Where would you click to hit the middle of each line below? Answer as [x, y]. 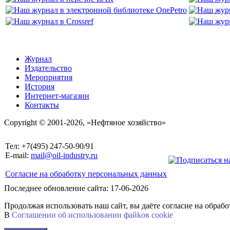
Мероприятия [49, 78]
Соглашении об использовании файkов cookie [92, 215]
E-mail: [18, 156]
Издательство [48, 68]
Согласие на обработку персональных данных [86, 174]
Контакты [42, 105]
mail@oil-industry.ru [64, 156]
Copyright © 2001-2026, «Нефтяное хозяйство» [85, 123]
